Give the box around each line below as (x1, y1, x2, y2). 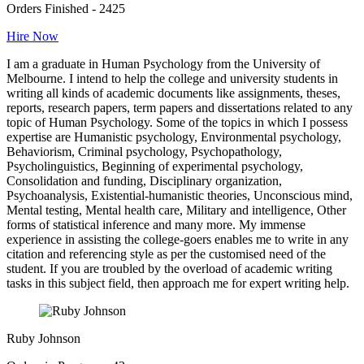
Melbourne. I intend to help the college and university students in (6, 71, 338, 85)
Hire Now (6, 28, 58, 43)
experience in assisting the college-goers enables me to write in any (6, 232, 349, 246)
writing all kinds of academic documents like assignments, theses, (6, 85, 340, 100)
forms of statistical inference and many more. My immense (6, 217, 305, 232)
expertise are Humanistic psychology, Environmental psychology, (6, 129, 341, 144)
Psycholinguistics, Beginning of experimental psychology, (6, 158, 303, 173)
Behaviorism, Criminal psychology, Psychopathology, (6, 144, 282, 158)
